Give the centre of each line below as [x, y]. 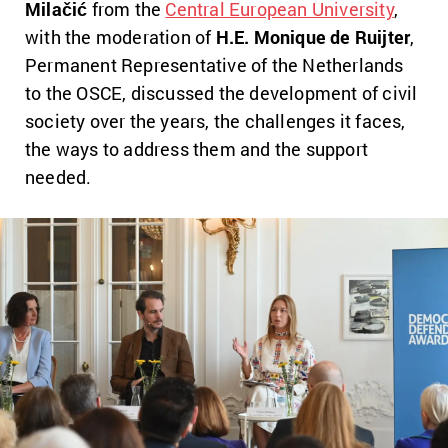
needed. [58, 176]
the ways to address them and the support [197, 148]
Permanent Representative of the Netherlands [214, 64]
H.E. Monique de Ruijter [313, 36]
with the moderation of [120, 36]
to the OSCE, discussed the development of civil [221, 92]
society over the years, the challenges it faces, [215, 120]
